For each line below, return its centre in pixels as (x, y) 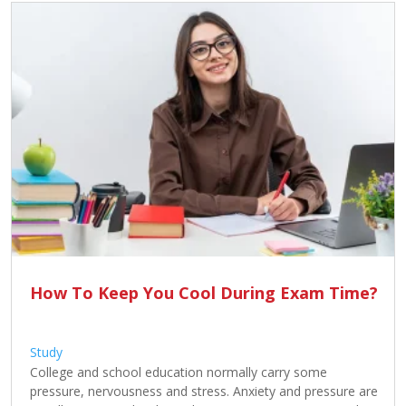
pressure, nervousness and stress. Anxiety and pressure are (204, 391)
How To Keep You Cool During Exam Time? (204, 292)
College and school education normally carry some (179, 372)
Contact (56, 24)
